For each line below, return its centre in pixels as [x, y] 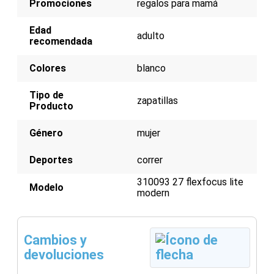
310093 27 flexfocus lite [190, 182]
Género [46, 133]
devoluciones [64, 254]
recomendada [61, 41]
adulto [151, 35]
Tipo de [46, 95]
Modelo [46, 187]
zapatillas [157, 100]
